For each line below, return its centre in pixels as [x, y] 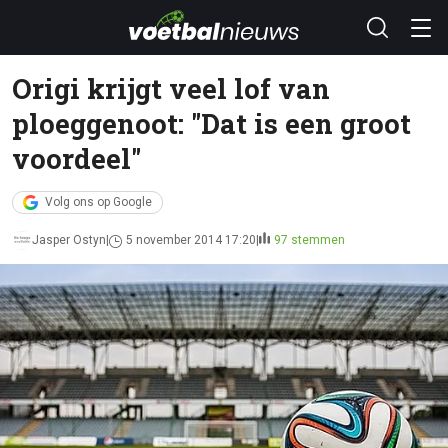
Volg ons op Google [98, 202]
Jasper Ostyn [69, 240]
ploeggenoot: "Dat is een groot [211, 123]
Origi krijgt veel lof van [171, 88]
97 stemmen [309, 240]
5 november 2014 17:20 [191, 240]
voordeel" [76, 158]
